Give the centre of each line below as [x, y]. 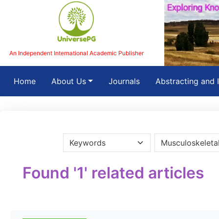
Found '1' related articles [113, 173]
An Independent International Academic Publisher [76, 53]
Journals [124, 81]
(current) [51, 81]
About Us [69, 81]
